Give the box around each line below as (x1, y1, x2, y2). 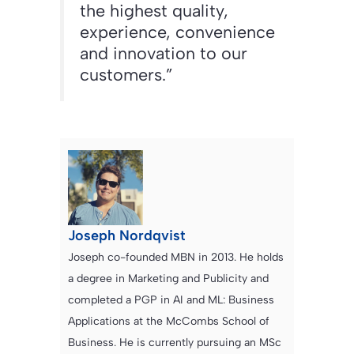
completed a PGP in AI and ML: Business (68, 293, 274, 307)
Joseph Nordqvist (68, 227, 186, 245)
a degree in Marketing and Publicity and (68, 272, 269, 286)
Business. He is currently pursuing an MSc (68, 336, 281, 350)
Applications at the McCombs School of (68, 314, 269, 329)
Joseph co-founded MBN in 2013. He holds (68, 250, 284, 265)
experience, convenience (80, 21, 275, 43)
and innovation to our (80, 43, 247, 64)
